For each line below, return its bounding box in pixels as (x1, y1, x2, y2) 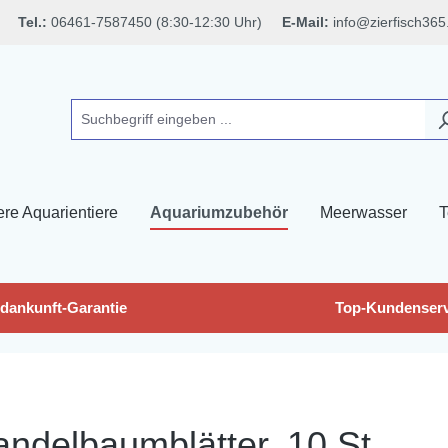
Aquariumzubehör (150, 203, 288, 221)
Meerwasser (320, 203, 407, 221)
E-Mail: (281, 14, 333, 30)
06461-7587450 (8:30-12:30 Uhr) (46, 14, 282, 30)
